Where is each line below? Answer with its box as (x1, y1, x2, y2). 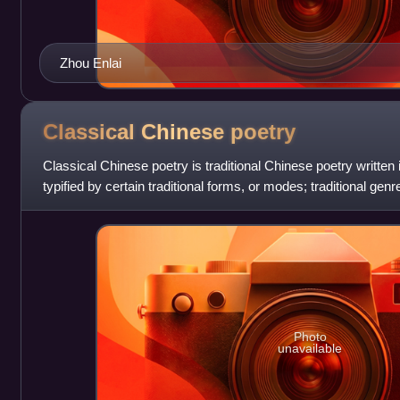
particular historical (42, 199, 152, 215)
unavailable (278, 341, 343, 356)
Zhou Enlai (59, 55, 121, 71)
